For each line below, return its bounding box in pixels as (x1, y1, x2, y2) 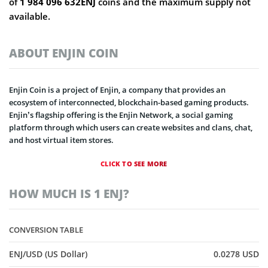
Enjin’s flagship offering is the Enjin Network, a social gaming (9, 109, 233, 120)
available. (9, 10, 50, 22)
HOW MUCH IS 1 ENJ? (9, 186, 129, 201)
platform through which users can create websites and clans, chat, (9, 122, 252, 133)
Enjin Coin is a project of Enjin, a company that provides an (9, 84, 226, 95)
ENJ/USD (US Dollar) (9, 248, 87, 260)
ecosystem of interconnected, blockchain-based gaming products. (9, 97, 249, 108)
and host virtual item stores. (9, 135, 114, 145)
